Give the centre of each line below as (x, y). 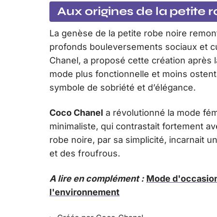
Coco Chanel (76, 112)
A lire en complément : (97, 178)
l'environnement (85, 192)
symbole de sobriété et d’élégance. (123, 87)
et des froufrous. (85, 153)
